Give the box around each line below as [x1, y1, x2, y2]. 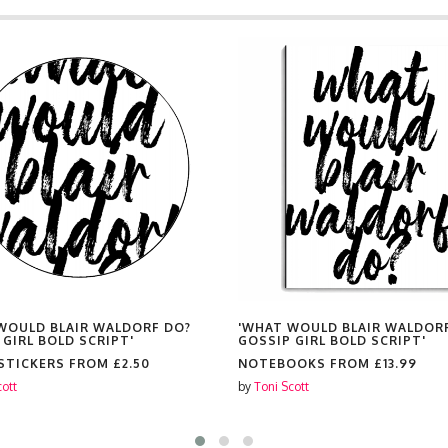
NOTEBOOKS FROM [238, 356, 374, 371]
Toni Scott [254, 379, 309, 394]
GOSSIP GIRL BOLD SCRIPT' [238, 333, 426, 348]
